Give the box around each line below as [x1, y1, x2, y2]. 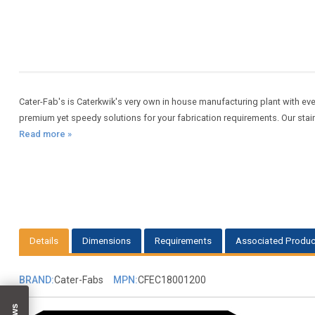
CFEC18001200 [137, 274, 206, 285]
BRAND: [18, 274, 54, 285]
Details [29, 235, 58, 246]
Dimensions [82, 235, 131, 246]
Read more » [18, 129, 72, 140]
